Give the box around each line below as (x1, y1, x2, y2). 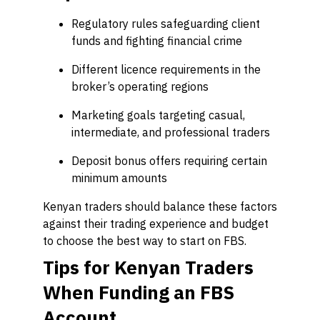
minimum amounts (71, 171, 167, 185)
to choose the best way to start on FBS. (43, 234, 246, 248)
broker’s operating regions (71, 79, 209, 94)
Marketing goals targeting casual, (71, 108, 245, 122)
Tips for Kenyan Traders (43, 255, 254, 279)
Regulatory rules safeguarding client (71, 16, 260, 31)
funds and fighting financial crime (71, 34, 242, 48)
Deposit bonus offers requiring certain (71, 154, 267, 168)
